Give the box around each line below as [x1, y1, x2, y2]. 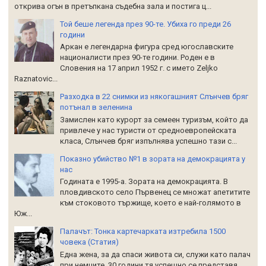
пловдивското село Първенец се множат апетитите [60, 188, 250, 197]
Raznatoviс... [14, 74, 58, 84]
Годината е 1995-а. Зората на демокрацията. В [60, 177, 228, 186]
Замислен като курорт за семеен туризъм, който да [60, 115, 248, 124]
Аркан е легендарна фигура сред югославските [60, 42, 233, 52]
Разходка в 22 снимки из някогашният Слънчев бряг [60, 92, 248, 102]
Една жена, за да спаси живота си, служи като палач [60, 250, 251, 259]
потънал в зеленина [60, 103, 132, 112]
